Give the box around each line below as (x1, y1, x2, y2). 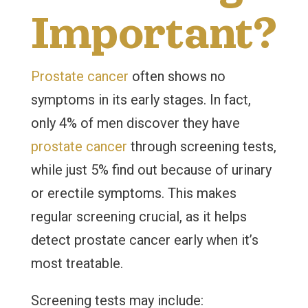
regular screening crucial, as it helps (30, 208, 247, 225)
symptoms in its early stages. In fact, (30, 91, 251, 108)
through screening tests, (126, 138, 276, 155)
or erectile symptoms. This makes (30, 185, 236, 201)
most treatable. (30, 255, 123, 272)
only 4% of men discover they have (30, 115, 240, 131)
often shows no (128, 68, 225, 85)
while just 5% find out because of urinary (30, 162, 272, 178)
